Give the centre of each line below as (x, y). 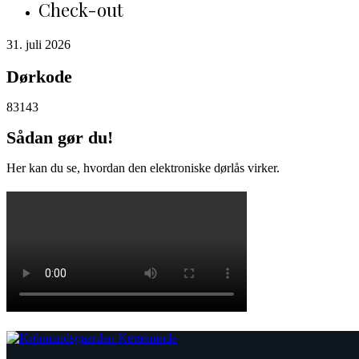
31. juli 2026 (38, 44)
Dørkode (39, 77)
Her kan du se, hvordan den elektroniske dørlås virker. (143, 168)
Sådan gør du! (60, 137)
